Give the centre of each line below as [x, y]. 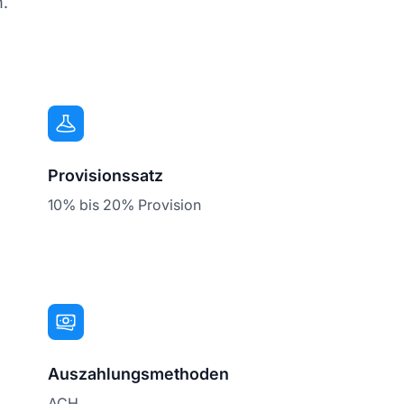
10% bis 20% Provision [125, 204]
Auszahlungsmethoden [139, 373]
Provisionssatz [106, 175]
